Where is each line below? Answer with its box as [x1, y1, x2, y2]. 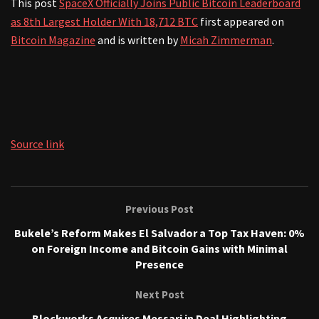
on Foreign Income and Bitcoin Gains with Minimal [31, 241, 288, 256]
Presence [135, 256, 184, 271]
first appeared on [198, 14, 284, 28]
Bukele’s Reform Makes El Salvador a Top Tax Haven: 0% [14, 225, 305, 240]
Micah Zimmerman [180, 32, 272, 47]
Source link [11, 136, 64, 151]
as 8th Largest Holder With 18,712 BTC [11, 14, 198, 28]
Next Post [135, 287, 184, 301]
